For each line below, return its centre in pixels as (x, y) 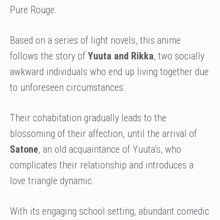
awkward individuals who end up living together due (109, 71)
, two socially (179, 56)
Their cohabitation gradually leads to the (88, 118)
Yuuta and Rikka (120, 56)
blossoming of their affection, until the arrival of (103, 133)
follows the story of (48, 56)
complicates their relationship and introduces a (102, 165)
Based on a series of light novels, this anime (95, 40)
